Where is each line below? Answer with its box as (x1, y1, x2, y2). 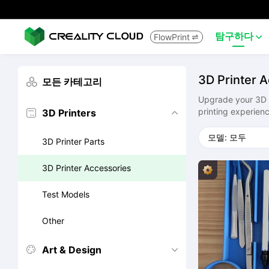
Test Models (42, 189, 89, 199)
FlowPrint (154, 31, 190, 42)
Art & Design (42, 244, 101, 256)
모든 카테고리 (42, 76, 102, 88)
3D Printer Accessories (42, 163, 131, 173)
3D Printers (42, 107, 96, 119)
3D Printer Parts (42, 136, 104, 147)
